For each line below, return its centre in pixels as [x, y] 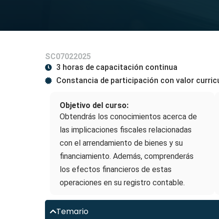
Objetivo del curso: [94, 105]
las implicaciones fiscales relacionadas [126, 130]
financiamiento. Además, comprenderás [127, 156]
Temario [73, 211]
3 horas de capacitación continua [117, 67]
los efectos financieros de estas [116, 169]
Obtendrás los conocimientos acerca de [128, 117]
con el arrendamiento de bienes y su [121, 143]
